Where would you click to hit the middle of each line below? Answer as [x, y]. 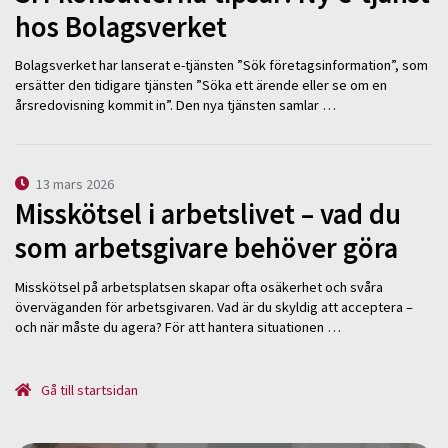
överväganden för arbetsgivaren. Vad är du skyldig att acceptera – [214, 306]
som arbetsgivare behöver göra [206, 248]
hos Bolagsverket [121, 26]
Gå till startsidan [88, 389]
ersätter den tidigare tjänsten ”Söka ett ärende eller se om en [201, 85]
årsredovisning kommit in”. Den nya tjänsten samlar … [175, 105]
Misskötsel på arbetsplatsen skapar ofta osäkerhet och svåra [199, 286]
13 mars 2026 [75, 183]
